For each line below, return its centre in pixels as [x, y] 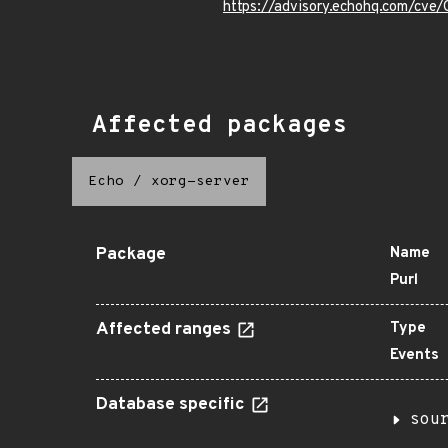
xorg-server [200, 181]
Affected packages [219, 126]
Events [414, 355]
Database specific [172, 405]
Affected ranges [165, 330]
